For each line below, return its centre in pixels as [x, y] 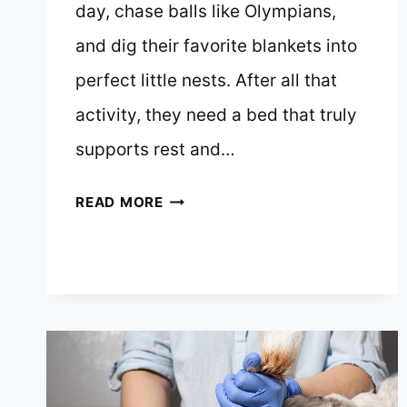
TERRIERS [198, 388]
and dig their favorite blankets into [216, 46]
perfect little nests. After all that [206, 81]
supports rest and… [155, 150]
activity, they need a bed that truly [216, 115]
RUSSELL [196, 361]
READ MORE [119, 203]
